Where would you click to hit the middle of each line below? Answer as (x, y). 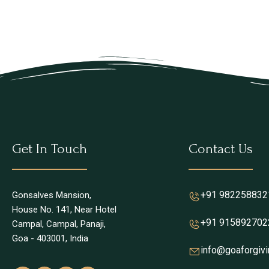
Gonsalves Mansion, (52, 195)
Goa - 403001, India (50, 238)
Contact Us (221, 148)
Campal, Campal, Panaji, (59, 224)
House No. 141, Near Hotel (64, 209)
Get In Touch (50, 148)
